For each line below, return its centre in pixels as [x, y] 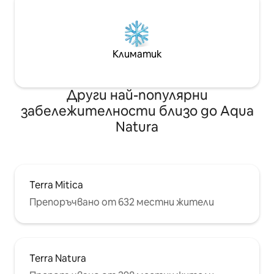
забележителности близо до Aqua [137, 111]
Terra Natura [58, 259]
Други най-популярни [137, 95]
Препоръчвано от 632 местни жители [122, 202]
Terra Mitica [56, 185]
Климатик [137, 54]
